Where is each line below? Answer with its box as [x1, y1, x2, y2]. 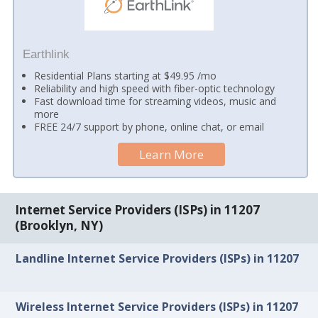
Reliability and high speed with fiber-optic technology [34, 82, 275, 96]
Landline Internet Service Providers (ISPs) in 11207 [16, 250, 300, 266]
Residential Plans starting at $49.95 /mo [34, 69, 217, 83]
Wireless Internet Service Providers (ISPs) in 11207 [16, 299, 299, 315]
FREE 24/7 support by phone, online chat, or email [34, 120, 265, 134]
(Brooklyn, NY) [15, 217, 104, 234]
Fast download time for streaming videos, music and [34, 94, 277, 109]
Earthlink [22, 48, 70, 62]
